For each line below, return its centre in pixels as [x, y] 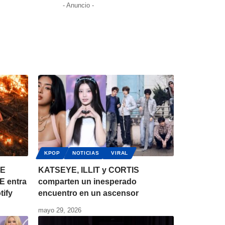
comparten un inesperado [87, 182]
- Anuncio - [78, 6]
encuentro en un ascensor [88, 193]
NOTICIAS [86, 153]
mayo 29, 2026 [60, 210]
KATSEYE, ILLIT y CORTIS [89, 170]
